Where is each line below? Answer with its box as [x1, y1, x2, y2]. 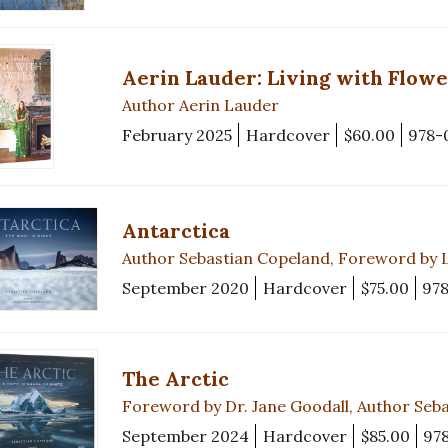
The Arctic [122, 365, 229, 391]
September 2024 [122, 425, 249, 446]
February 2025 [122, 125, 232, 146]
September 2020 [122, 277, 249, 298]
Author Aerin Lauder [122, 95, 279, 116]
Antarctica [122, 217, 230, 243]
